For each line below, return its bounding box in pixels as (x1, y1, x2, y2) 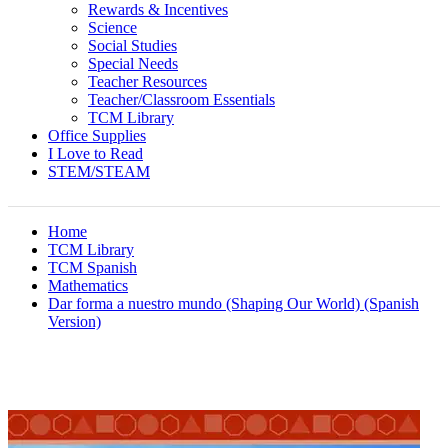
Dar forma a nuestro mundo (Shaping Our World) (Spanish (48, 295, 419, 312)
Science (88, 19, 137, 36)
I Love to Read (48, 145, 143, 162)
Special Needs (88, 55, 178, 72)
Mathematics (48, 277, 128, 294)
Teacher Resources (88, 73, 207, 90)
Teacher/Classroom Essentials (88, 91, 275, 108)
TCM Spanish (48, 259, 137, 276)
